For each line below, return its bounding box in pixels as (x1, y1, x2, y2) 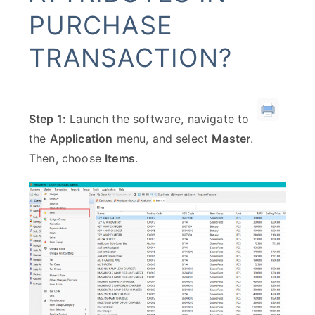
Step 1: (29, 112, 67, 126)
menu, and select (112, 131, 212, 146)
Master (212, 131, 251, 146)
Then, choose (29, 151, 105, 165)
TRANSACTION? (29, 42, 233, 73)
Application (49, 131, 113, 146)
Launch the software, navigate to (66, 112, 250, 126)
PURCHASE (29, 10, 174, 41)
